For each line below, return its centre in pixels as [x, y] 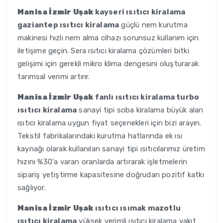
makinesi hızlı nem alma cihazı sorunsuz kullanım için [108, 38]
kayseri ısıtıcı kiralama [139, 12]
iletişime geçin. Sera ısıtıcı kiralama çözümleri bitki [103, 51]
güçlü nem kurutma [153, 25]
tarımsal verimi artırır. [54, 77]
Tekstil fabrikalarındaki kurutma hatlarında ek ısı [100, 136]
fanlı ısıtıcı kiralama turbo [146, 97]
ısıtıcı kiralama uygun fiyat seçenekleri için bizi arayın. [110, 123]
